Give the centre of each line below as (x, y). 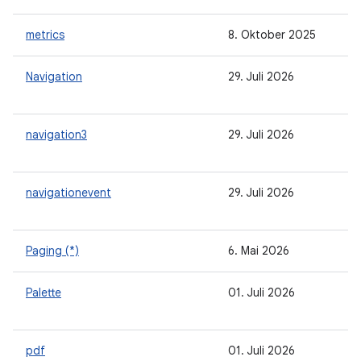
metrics (45, 35)
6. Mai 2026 (259, 251)
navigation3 (56, 135)
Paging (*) (52, 251)
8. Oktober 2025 (272, 35)
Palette (44, 293)
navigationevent (68, 193)
